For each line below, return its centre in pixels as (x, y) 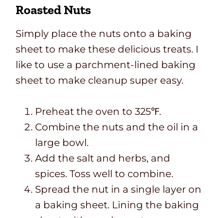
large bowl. (62, 143)
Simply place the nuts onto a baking (104, 34)
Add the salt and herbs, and (103, 158)
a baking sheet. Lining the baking (117, 205)
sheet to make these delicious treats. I (107, 49)
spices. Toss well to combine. (104, 174)
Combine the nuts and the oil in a (117, 127)
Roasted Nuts (53, 10)
